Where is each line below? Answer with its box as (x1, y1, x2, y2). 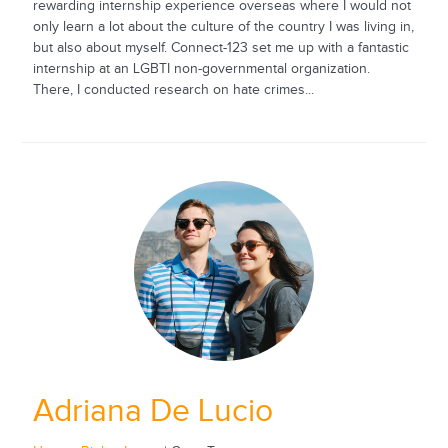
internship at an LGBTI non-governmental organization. (32, 60, 370, 77)
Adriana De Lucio (32, 393, 273, 431)
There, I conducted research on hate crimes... (32, 81, 314, 98)
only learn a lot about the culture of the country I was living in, (32, 18, 414, 35)
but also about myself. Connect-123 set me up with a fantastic (32, 39, 409, 56)
